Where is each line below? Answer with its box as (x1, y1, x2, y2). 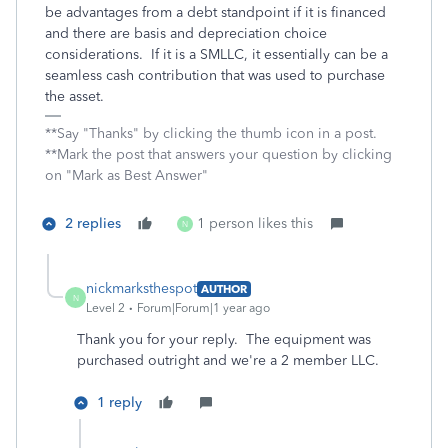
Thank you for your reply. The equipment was (77, 331, 371, 348)
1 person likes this (197, 215, 313, 232)
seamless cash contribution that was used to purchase (45, 67, 385, 84)
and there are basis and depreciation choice (45, 25, 327, 42)
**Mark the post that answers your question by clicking (45, 146, 392, 163)
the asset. (45, 88, 112, 105)
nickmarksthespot (86, 280, 197, 297)
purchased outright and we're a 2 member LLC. (77, 352, 387, 369)
